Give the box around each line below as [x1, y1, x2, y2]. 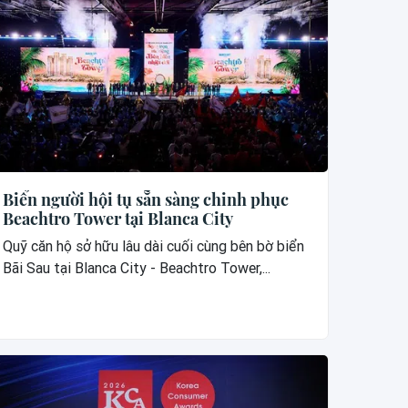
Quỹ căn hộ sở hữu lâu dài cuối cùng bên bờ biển [2, 238, 304, 256]
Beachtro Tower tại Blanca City [2, 208, 233, 230]
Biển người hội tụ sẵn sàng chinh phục [2, 189, 289, 211]
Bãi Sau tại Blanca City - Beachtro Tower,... [2, 260, 270, 278]
